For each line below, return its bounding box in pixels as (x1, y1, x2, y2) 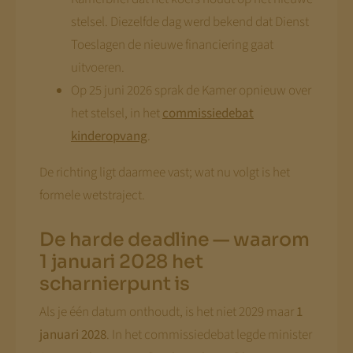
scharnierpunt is (39, 272, 190, 296)
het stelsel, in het (70, 103, 162, 123)
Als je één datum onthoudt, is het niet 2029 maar (39, 303, 296, 322)
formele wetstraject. (39, 185, 145, 205)
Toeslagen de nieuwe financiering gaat (70, 35, 273, 54)
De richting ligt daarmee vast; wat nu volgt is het (39, 162, 290, 182)
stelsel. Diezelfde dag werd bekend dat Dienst (70, 12, 309, 32)
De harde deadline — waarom (39, 228, 310, 252)
